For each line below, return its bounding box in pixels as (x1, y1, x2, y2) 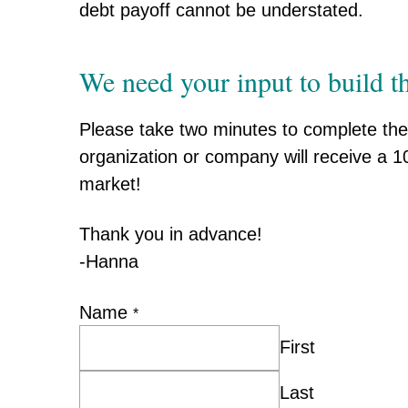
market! (79, 173, 141, 194)
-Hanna (79, 250, 138, 271)
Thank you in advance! (79, 223, 262, 244)
